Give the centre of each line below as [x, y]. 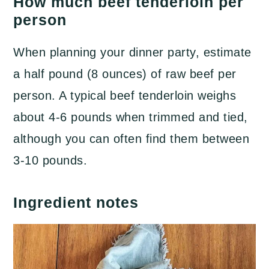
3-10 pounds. [50, 161]
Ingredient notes [76, 203]
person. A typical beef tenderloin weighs [125, 96]
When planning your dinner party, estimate [132, 53]
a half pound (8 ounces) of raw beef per [125, 74]
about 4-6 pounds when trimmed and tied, [131, 117]
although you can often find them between [131, 139]
